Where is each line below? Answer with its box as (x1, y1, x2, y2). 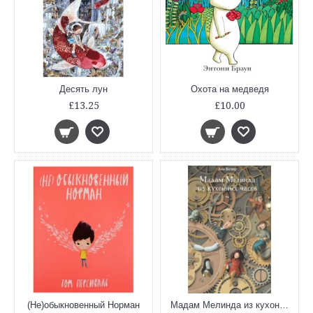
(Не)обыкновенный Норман (27, 300, 140, 310)
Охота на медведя (190, 84, 269, 94)
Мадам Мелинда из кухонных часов (279, 300, 289, 310)
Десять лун (59, 84, 108, 94)
